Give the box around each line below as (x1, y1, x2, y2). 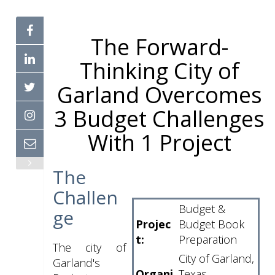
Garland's (53, 255, 100, 270)
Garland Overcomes (56, 80, 262, 110)
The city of (53, 240, 126, 255)
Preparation (178, 232, 237, 247)
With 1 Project (87, 128, 231, 158)
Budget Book (178, 217, 244, 231)
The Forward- (90, 32, 228, 62)
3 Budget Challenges (54, 104, 265, 134)
